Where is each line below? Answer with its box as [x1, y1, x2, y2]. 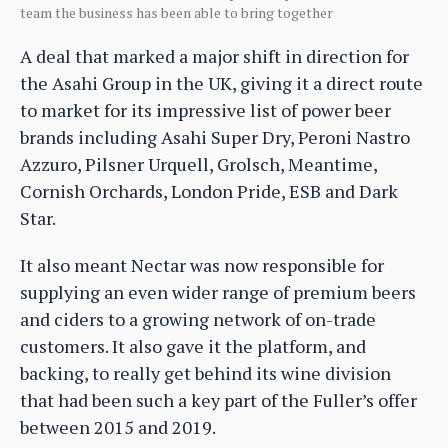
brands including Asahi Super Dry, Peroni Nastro [20, 124, 410, 149]
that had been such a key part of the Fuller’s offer [20, 387, 417, 412]
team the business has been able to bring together [20, 2, 333, 22]
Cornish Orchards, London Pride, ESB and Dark [20, 178, 398, 203]
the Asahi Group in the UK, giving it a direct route [20, 70, 423, 95]
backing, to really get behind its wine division [20, 360, 391, 385]
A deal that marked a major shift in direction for [20, 43, 409, 68]
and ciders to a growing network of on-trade [20, 306, 376, 331]
